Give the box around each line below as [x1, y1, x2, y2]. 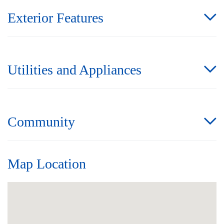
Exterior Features [7, 9, 103, 25]
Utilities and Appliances [7, 61, 141, 77]
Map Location [7, 155, 86, 171]
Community [7, 113, 75, 129]
